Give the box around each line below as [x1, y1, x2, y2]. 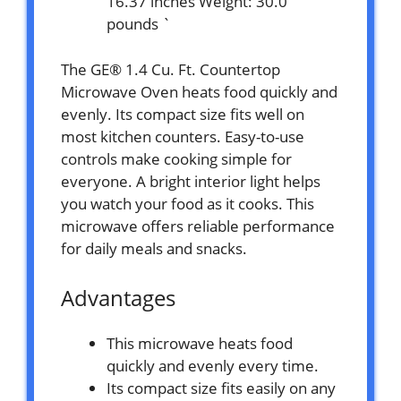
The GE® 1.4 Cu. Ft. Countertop [61, 58, 280, 80]
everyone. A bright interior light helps [61, 170, 320, 192]
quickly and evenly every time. [107, 354, 319, 376]
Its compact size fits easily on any [107, 377, 336, 398]
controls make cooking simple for [61, 148, 292, 169]
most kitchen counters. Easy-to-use [61, 125, 304, 147]
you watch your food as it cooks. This [61, 192, 314, 214]
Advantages [61, 282, 175, 312]
